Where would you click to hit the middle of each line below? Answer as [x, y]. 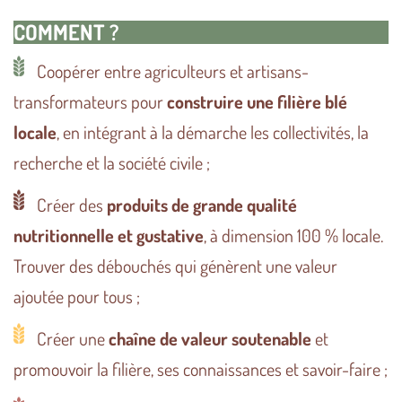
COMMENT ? [66, 32]
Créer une [71, 339]
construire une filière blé [257, 102]
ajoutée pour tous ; [77, 297]
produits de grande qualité [202, 205]
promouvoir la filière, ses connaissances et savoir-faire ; [201, 369]
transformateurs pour [90, 102]
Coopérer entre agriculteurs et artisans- [171, 71]
